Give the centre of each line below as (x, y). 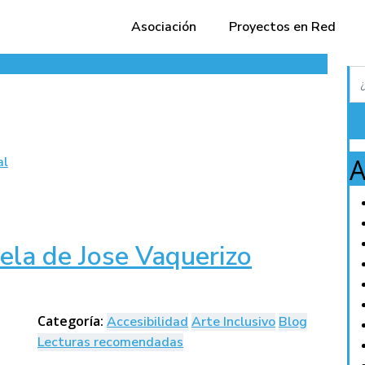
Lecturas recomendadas (110, 342)
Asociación (164, 27)
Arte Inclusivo (233, 322)
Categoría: (72, 321)
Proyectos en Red (283, 27)
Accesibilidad (147, 322)
